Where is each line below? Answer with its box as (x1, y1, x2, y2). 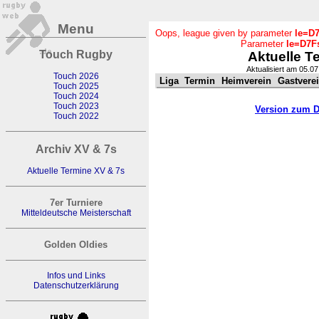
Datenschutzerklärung (33, 281, 119, 291)
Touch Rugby (39, 48, 113, 61)
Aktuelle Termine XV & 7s (27, 166, 125, 176)
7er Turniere (49, 197, 103, 208)
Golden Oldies (44, 239, 108, 250)
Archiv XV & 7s (35, 142, 117, 155)
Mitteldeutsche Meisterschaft (21, 208, 131, 218)
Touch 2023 (53, 101, 99, 111)
